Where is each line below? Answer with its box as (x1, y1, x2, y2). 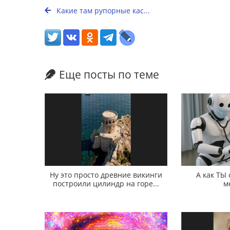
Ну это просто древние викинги (50, 169, 163, 180)
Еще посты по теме (59, 67, 159, 82)
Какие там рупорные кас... (54, 6, 150, 16)
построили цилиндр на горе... (53, 178, 160, 188)
